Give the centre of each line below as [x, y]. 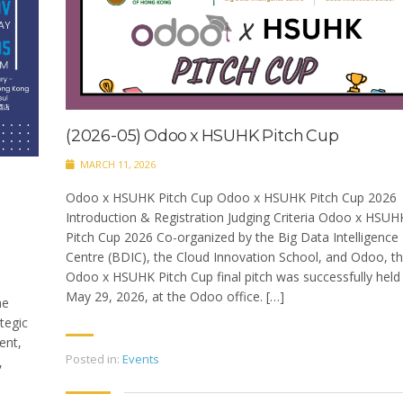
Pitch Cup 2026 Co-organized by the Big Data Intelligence [232, 237]
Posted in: [93, 358]
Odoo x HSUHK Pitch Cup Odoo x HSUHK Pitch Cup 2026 [231, 197]
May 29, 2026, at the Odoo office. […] [175, 296]
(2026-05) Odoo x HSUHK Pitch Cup [202, 135]
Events [141, 358]
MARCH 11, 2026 [116, 164]
